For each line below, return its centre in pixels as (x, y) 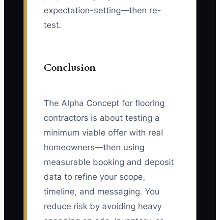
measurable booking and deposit (109, 162)
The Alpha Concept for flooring (104, 103)
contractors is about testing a (102, 118)
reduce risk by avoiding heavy (103, 206)
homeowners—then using (94, 148)
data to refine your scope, (95, 177)
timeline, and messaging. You (102, 192)
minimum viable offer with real (103, 133)
